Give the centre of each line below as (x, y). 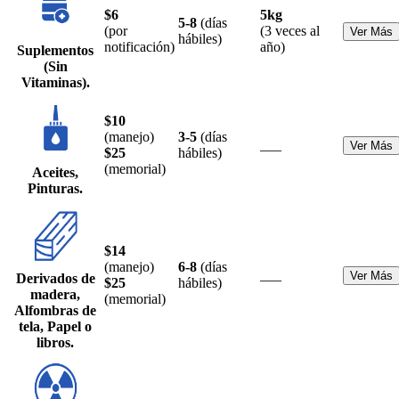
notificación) (139, 46)
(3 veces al (290, 30)
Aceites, (55, 172)
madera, (55, 294)
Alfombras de (55, 310)
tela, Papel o (55, 326)
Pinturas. (55, 188)
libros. (55, 342)
